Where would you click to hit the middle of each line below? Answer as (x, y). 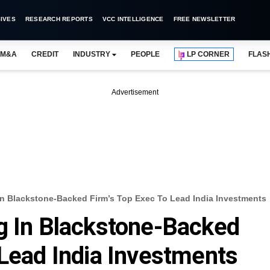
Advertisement (135, 92)
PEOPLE (145, 54)
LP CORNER (209, 54)
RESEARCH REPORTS (59, 19)
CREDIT (45, 54)
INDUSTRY (91, 54)
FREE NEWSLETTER (204, 19)
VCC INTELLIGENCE (133, 19)
